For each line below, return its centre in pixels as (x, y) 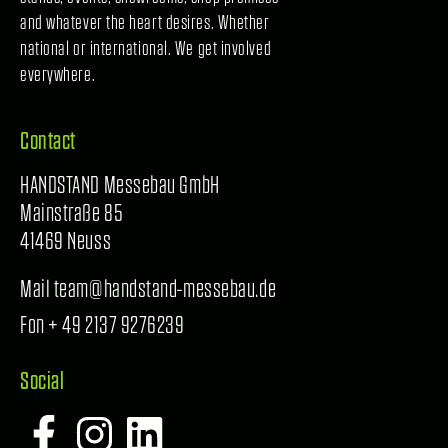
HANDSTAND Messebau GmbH (120, 184)
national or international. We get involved (146, 47)
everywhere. (58, 73)
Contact (48, 141)
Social (42, 381)
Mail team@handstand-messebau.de (148, 288)
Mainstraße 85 (72, 212)
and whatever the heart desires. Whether (145, 21)
